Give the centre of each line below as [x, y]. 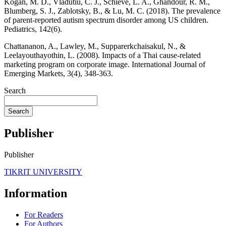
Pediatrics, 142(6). [33, 29]
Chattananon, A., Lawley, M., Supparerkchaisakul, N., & [95, 46]
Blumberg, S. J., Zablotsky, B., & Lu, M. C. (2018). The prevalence [112, 11]
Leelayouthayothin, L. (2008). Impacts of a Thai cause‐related [102, 55]
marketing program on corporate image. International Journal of [105, 65]
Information [36, 193]
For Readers [44, 215]
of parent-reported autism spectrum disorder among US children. [106, 20]
